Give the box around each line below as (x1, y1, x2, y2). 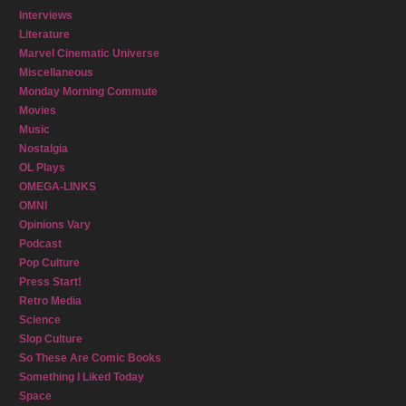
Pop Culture (19, 256, 80, 269)
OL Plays (19, 161, 65, 174)
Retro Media (19, 295, 82, 307)
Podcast (19, 237, 62, 250)
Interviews (19, 9, 72, 22)
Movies (19, 104, 56, 117)
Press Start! (19, 275, 82, 288)
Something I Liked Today (19, 371, 144, 383)
